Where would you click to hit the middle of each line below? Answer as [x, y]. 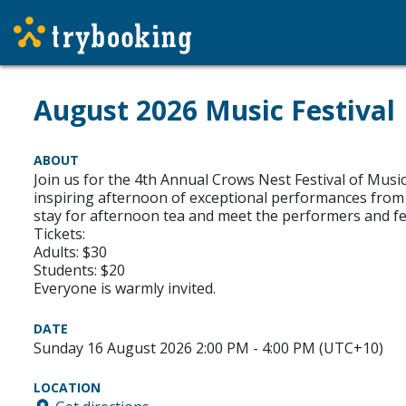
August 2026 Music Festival [214, 110]
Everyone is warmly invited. [125, 288]
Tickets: [59, 234]
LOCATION [67, 387]
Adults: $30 [70, 252]
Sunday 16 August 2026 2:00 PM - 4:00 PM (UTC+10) [208, 348]
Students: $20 [79, 270]
